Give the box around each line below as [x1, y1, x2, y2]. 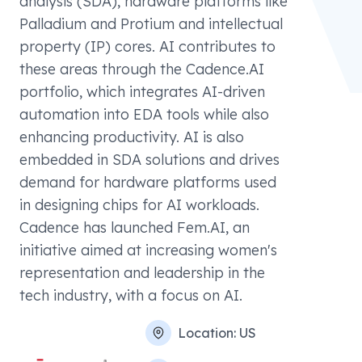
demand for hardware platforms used [19, 173, 276, 192]
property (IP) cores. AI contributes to [19, 37, 276, 56]
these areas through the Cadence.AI [19, 60, 264, 78]
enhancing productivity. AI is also [19, 128, 244, 146]
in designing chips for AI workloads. [19, 196, 259, 214]
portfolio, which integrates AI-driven [19, 82, 265, 101]
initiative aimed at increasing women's [19, 241, 277, 259]
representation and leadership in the [19, 263, 265, 282]
